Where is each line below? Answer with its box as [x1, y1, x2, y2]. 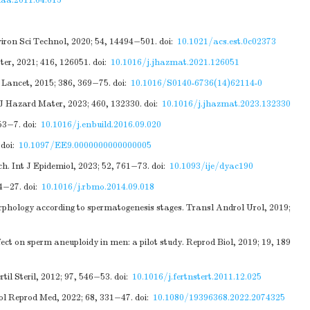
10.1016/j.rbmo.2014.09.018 [42, 181, 154, 192]
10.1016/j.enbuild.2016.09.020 [41, 119, 161, 130]
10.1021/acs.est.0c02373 [177, 36, 276, 47]
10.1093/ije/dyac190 [170, 161, 253, 172]
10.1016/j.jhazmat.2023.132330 [162, 98, 291, 109]
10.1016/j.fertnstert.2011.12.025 [132, 271, 262, 282]
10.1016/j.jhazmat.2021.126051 [111, 57, 239, 68]
